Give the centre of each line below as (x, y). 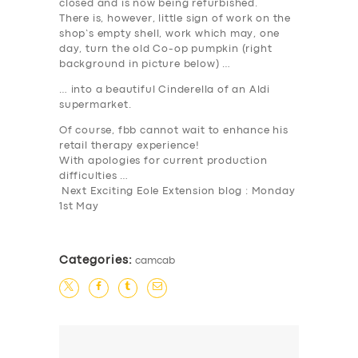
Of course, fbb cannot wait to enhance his (174, 131)
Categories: (96, 261)
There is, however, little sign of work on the (175, 19)
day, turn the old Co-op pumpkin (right (166, 50)
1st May (80, 207)
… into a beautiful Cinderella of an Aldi (165, 90)
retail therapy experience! (129, 146)
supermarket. (95, 105)
